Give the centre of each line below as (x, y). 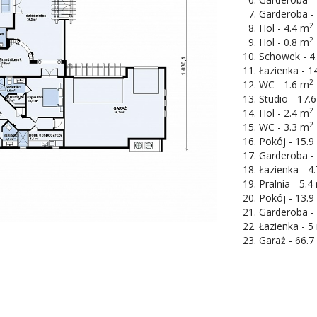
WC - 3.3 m (284, 127)
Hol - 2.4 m (284, 113)
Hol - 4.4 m (284, 28)
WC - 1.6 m (284, 84)
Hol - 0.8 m (284, 42)
